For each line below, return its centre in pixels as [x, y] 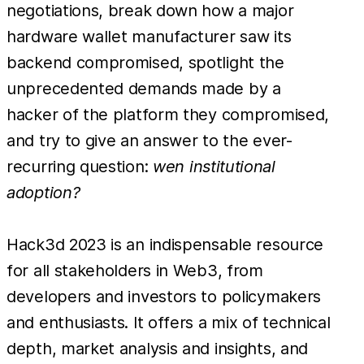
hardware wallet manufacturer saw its [149, 36]
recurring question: [80, 166]
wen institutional [214, 166]
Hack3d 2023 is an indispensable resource [165, 244]
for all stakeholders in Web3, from [135, 270]
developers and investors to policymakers [164, 296]
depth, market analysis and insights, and [158, 348]
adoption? [43, 192]
